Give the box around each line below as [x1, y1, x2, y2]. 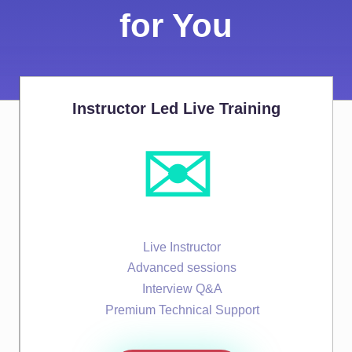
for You [119, 6, 233, 44]
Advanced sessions [127, 261, 236, 275]
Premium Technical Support [104, 302, 259, 317]
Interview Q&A [141, 282, 222, 296]
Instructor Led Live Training [72, 99, 280, 117]
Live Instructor [143, 240, 221, 254]
